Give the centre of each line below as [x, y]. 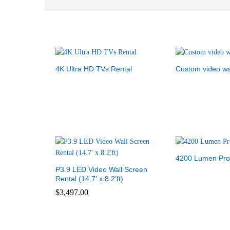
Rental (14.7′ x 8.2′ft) [89, 179]
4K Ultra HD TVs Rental [94, 69]
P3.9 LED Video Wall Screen [101, 169]
